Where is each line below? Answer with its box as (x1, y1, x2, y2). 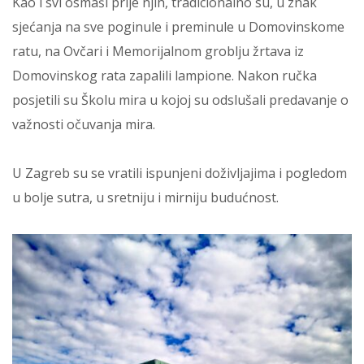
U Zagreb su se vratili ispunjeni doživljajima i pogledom (12, 164, 347, 182)
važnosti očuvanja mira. (12, 115, 155, 133)
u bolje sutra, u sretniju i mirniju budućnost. (12, 188, 279, 206)
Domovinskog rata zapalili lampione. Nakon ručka (12, 67, 317, 84)
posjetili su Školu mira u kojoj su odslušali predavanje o (12, 91, 349, 109)
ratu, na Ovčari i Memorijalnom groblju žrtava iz (12, 42, 304, 60)
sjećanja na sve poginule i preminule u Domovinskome (12, 18, 344, 36)
